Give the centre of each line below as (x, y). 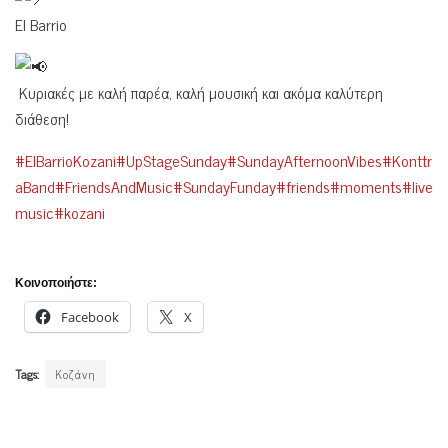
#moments (366, 185)
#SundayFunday (224, 185)
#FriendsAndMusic (114, 185)
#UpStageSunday (171, 159)
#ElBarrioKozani (65, 159)
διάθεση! (42, 117)
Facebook (90, 316)
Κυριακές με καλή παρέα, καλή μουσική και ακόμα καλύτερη (199, 91)
